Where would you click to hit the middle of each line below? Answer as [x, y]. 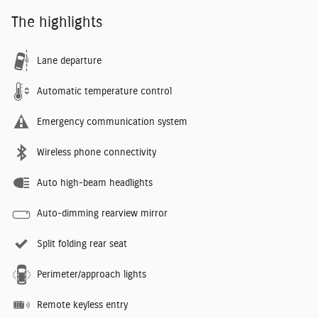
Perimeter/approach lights [92, 274]
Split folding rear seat [82, 244]
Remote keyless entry [82, 305]
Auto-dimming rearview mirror [102, 213]
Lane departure [69, 61]
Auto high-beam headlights [95, 183]
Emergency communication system [112, 122]
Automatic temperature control [104, 91]
